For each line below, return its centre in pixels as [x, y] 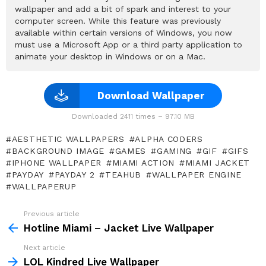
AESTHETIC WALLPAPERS [68, 139]
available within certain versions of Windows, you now [123, 32]
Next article [45, 247]
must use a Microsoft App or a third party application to [129, 44]
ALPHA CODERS [169, 139]
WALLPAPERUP [44, 186]
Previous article [52, 213]
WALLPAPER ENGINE [197, 174]
